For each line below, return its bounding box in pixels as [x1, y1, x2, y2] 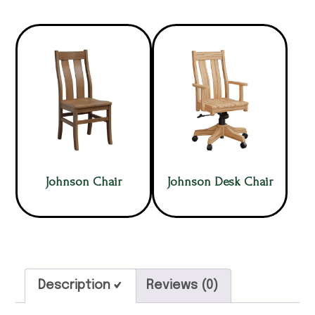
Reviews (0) [146, 278, 219, 292]
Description [38, 278, 111, 292]
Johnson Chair [46, 175, 122, 189]
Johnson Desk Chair [167, 175, 273, 189]
